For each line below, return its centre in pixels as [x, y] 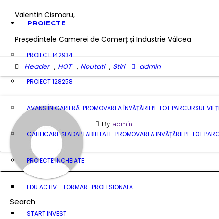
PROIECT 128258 [50, 81]
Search [22, 201]
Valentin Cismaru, [45, 14]
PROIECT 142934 [50, 55]
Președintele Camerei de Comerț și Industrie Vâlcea [103, 39]
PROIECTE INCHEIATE [55, 160]
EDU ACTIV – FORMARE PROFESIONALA [80, 187]
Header [37, 66]
